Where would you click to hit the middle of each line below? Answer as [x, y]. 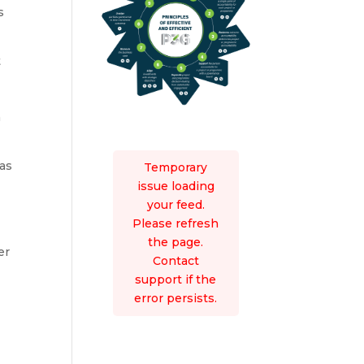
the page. [176, 242]
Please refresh [176, 223]
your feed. [175, 204]
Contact [175, 260]
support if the [176, 279]
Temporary [176, 167]
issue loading [175, 186]
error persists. [176, 298]
